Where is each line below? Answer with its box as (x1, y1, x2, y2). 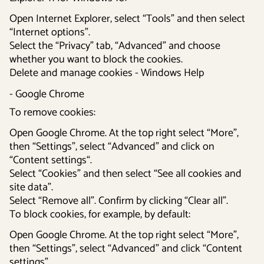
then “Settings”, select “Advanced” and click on (9, 138, 214, 156)
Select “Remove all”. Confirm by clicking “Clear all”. (9, 192, 228, 210)
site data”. (9, 179, 53, 196)
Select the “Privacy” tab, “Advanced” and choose (9, 37, 220, 55)
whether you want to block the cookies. (9, 51, 183, 68)
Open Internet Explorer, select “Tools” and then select (9, 10, 245, 28)
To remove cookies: (9, 104, 95, 121)
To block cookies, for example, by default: (9, 206, 190, 223)
